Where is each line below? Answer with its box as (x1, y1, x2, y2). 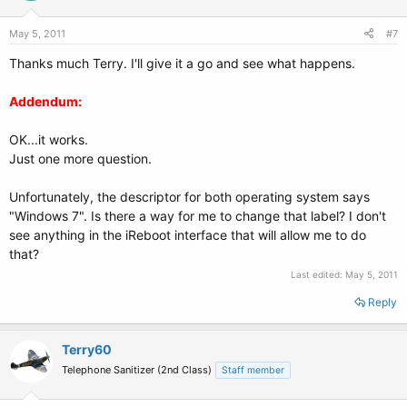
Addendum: (9, 94, 82, 109)
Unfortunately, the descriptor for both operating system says (9, 189, 370, 204)
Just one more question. (9, 151, 152, 166)
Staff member (222, 364, 284, 376)
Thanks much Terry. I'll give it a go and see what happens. (9, 55, 355, 71)
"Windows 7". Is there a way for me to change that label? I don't (9, 208, 386, 223)
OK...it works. (9, 132, 88, 147)
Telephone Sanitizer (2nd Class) (62, 363, 212, 376)
